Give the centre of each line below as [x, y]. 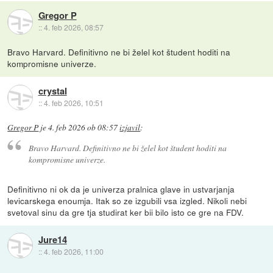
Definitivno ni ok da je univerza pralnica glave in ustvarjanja [121, 189]
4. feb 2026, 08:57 [73, 27]
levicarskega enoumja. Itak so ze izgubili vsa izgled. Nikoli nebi [127, 200]
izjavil [130, 128]
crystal [52, 91]
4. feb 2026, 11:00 [73, 251]
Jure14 [52, 239]
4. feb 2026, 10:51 [73, 103]
